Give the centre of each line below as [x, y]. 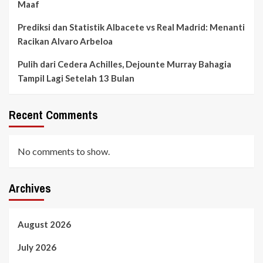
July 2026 [37, 247]
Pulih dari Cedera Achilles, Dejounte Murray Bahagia [124, 64]
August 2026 [44, 225]
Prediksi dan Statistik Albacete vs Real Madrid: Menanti [131, 27]
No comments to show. [64, 151]
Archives [30, 188]
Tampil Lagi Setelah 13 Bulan [76, 78]
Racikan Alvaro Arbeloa [65, 41]
